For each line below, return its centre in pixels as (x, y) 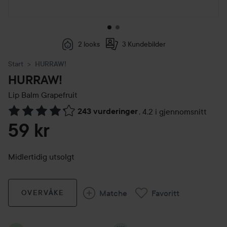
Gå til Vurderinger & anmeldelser (66, 117)
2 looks (89, 44)
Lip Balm (24, 95)
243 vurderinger (108, 111)
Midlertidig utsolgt (41, 157)
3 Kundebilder (144, 44)
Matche (113, 193)
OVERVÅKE (43, 193)
